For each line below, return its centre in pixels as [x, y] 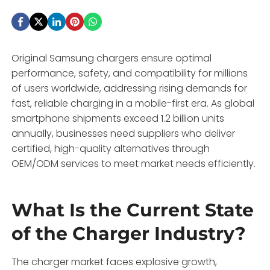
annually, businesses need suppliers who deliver [124, 133]
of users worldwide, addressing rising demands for [130, 88]
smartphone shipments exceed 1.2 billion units [118, 118]
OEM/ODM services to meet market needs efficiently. [134, 163]
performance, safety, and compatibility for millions [130, 73]
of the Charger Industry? [129, 233]
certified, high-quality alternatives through [111, 148]
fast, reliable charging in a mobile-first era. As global [133, 103]
